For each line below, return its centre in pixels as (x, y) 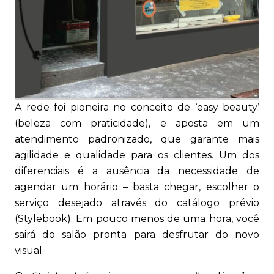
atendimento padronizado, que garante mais (137, 139)
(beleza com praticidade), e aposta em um (137, 123)
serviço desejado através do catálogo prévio (137, 203)
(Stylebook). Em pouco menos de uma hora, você (137, 219)
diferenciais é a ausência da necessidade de (137, 171)
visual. (29, 250)
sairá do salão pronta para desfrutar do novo (137, 235)
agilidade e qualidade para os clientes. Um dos (137, 155)
